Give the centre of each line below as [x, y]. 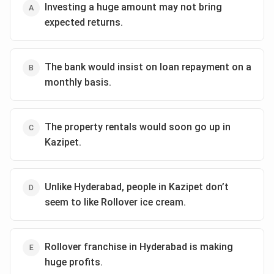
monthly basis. [78, 82]
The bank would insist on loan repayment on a [148, 67]
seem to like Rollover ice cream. [115, 202]
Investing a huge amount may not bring [133, 7]
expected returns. [84, 22]
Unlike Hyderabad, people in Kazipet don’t [137, 187]
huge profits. [74, 262]
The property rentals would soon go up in [138, 127]
